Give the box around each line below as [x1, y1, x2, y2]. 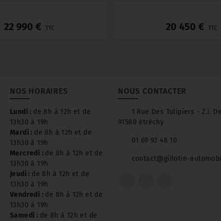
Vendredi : [10, 190, 45, 199]
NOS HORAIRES [10, 86, 68, 96]
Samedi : [10, 211, 40, 220]
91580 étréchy [118, 118, 164, 127]
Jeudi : [10, 170, 32, 179]
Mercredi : [10, 149, 45, 158]
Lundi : [10, 108, 34, 116]
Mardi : [10, 128, 35, 137]
